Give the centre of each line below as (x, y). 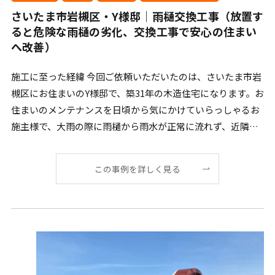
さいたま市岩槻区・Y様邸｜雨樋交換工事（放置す (137, 16)
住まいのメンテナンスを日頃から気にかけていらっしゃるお (135, 109)
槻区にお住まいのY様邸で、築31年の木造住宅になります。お (137, 93)
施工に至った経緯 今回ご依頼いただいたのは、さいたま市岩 (136, 76)
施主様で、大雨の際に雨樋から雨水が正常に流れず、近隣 (130, 126)
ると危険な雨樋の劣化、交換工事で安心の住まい (134, 31)
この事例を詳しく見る (137, 168)
